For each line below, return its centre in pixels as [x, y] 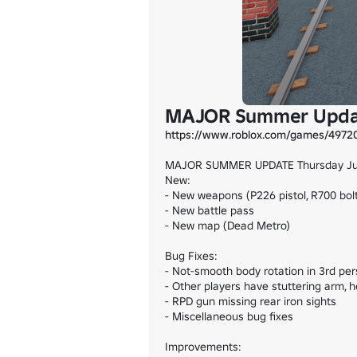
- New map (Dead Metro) [228, 226]
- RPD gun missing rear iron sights [251, 301]
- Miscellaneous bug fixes [229, 316]
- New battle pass [210, 210]
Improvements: [203, 347]
